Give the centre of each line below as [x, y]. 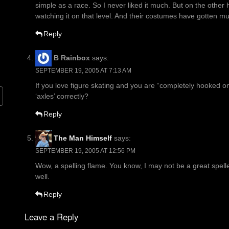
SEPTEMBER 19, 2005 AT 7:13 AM [83, 71]
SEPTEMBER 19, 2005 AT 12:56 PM [85, 151]
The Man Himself [83, 138]
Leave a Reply [51, 217]
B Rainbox [72, 58]
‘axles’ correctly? [62, 96]
